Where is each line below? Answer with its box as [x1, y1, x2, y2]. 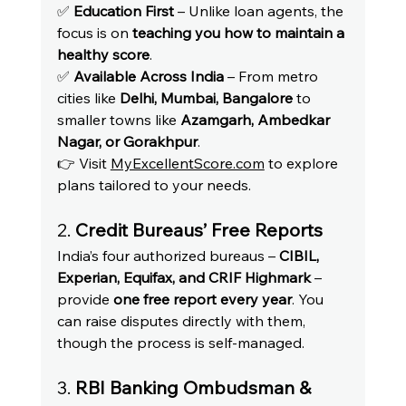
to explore [264, 154, 342, 173]
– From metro [223, 67, 322, 86]
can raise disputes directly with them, [56, 312, 309, 331]
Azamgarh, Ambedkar [179, 111, 333, 130]
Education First [72, 2, 174, 21]
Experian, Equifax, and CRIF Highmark [56, 268, 311, 287]
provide [56, 290, 113, 309]
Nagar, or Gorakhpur [56, 132, 198, 151]
